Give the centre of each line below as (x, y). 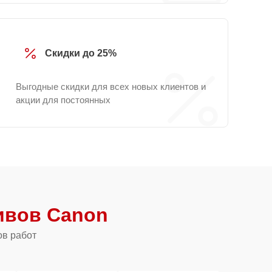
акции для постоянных (63, 100)
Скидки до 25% (81, 53)
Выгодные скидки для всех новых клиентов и (111, 87)
